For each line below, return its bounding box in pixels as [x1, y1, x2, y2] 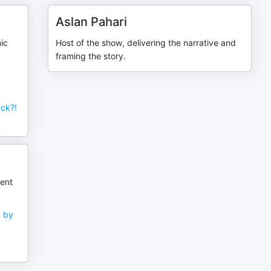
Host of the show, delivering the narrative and [56, 38, 237, 48]
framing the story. [56, 51, 126, 61]
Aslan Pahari [56, 15, 128, 29]
